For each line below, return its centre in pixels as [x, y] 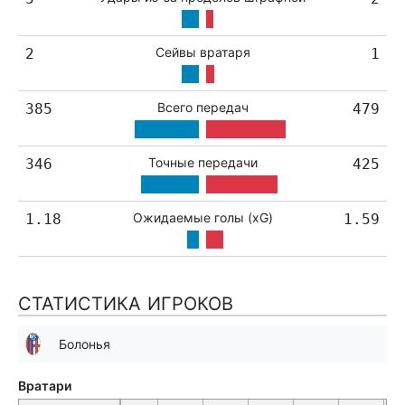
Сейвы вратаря [202, 52]
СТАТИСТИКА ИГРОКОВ [126, 304]
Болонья [85, 344]
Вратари [45, 386]
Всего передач [202, 107]
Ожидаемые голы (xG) [202, 217]
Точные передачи [202, 162]
